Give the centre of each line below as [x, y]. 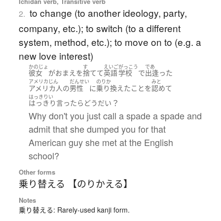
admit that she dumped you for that [97, 129]
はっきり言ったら [56, 103]
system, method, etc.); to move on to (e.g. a [110, 41]
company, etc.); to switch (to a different [99, 28]
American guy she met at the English [101, 142]
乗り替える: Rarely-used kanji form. [74, 210]
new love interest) [56, 55]
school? [44, 156]
